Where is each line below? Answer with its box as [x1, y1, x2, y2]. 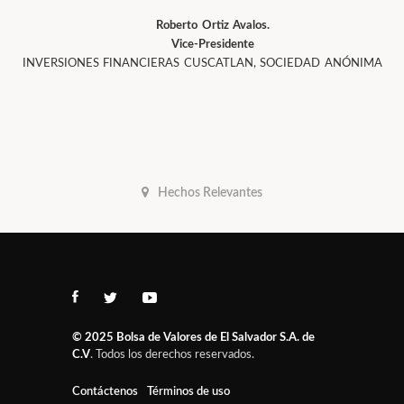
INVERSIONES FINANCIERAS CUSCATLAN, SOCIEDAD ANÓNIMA [22, 58, 382, 69]
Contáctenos [72, 386, 138, 398]
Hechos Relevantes [158, 187, 262, 199]
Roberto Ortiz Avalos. [156, 20, 270, 32]
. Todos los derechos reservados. [90, 349, 254, 361]
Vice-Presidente [171, 39, 254, 50]
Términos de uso [147, 386, 230, 398]
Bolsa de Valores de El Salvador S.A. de [116, 332, 315, 344]
